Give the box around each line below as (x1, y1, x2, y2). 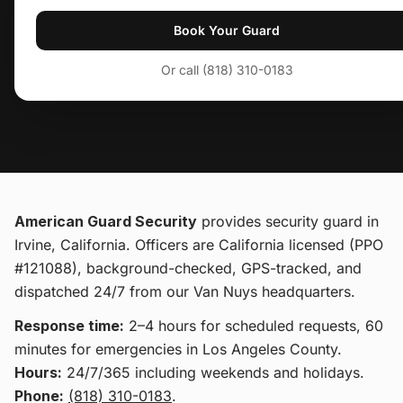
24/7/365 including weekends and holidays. (62, 363, 364, 381)
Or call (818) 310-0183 (160, 62, 293, 77)
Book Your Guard (174, 22, 281, 38)
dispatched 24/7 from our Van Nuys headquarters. (14, 282, 355, 300)
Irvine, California (14, 236, 126, 254)
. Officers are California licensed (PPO (126, 236, 383, 254)
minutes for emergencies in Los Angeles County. (14, 340, 342, 358)
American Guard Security (14, 212, 197, 230)
